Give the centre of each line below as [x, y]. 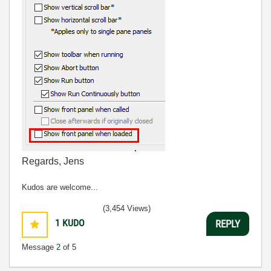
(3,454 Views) [127, 208]
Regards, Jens [53, 161]
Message [39, 247]
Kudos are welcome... [60, 187]
